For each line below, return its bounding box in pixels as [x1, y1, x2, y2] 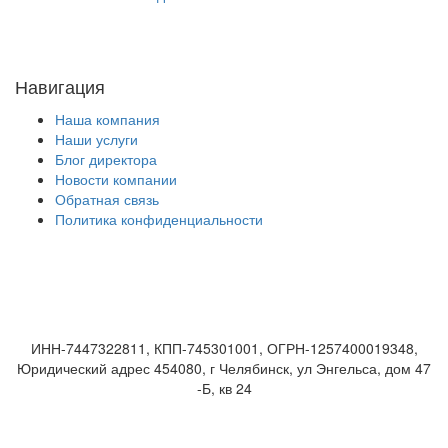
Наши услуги [55, 129, 138, 150]
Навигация [15, 73, 105, 100]
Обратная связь [55, 189, 159, 210]
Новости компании [55, 169, 177, 190]
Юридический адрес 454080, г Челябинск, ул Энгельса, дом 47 [17, 358, 431, 379]
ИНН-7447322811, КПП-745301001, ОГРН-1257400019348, [30, 338, 418, 359]
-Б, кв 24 [196, 378, 252, 399]
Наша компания [55, 109, 160, 130]
